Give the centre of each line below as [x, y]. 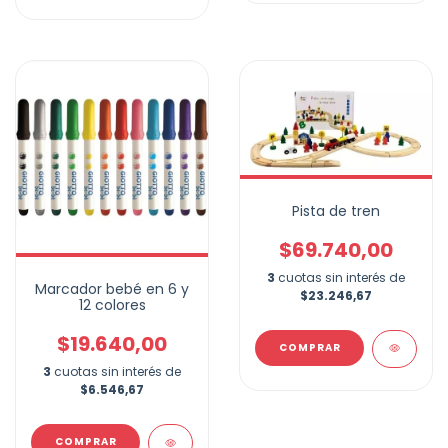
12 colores [112, 305]
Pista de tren [336, 210]
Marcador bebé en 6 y [112, 289]
